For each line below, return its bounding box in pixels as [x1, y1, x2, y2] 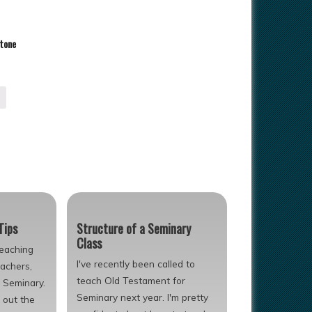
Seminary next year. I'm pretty [77, 290, 209, 303]
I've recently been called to [77, 257, 196, 270]
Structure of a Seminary [77, 219, 192, 237]
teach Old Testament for [77, 274, 186, 286]
